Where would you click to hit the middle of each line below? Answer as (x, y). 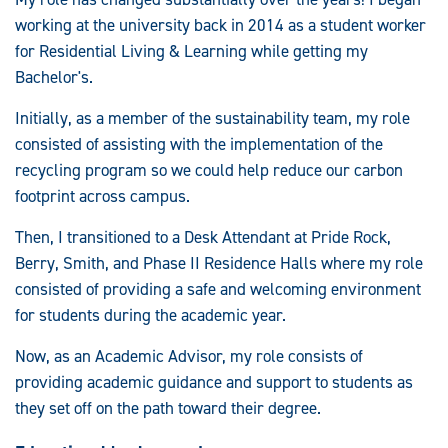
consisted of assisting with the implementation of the (199, 143)
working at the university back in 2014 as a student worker (220, 24)
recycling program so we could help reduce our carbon (209, 169)
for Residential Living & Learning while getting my (191, 50)
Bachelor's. (54, 76)
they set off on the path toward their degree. (168, 407)
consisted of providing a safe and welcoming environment (218, 288)
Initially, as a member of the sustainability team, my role (212, 117)
